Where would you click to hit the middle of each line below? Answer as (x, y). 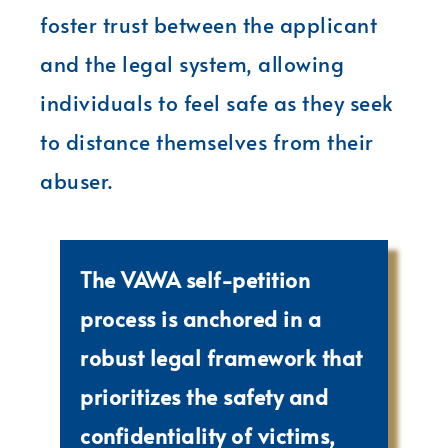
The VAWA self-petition (195, 279)
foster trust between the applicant (208, 24)
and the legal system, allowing (192, 63)
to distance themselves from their (207, 141)
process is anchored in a (200, 318)
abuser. (76, 180)
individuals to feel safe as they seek (217, 102)
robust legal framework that (221, 357)
